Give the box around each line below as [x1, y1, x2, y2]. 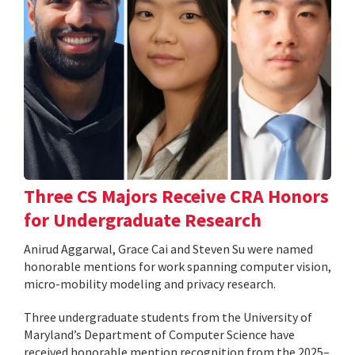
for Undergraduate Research [24, 207, 261, 232]
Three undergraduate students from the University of [24, 308, 312, 325]
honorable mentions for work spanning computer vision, [24, 258, 331, 274]
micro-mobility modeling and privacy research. [24, 275, 276, 292]
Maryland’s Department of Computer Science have [24, 326, 295, 342]
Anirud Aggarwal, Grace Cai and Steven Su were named [24, 240, 313, 257]
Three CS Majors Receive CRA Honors [24, 183, 329, 208]
